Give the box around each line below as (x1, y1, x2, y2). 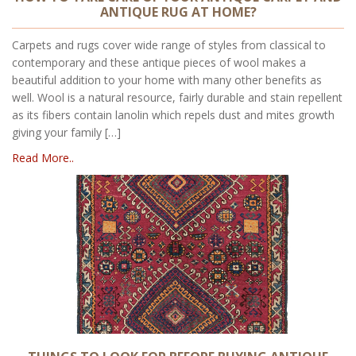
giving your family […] (12, 124, 121, 140)
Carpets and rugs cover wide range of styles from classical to (12, 37, 326, 52)
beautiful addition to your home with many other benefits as (12, 72, 322, 87)
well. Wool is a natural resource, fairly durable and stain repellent (12, 89, 342, 105)
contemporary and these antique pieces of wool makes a (12, 54, 306, 70)
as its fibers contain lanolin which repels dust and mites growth (12, 106, 335, 122)
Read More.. (12, 149, 74, 165)
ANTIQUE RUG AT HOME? (99, 2, 257, 21)
